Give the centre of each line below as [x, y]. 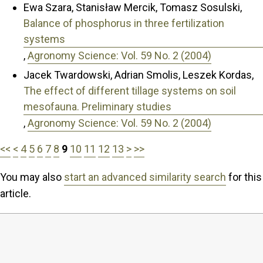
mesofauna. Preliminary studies [97, 106]
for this [244, 177]
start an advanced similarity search [145, 177]
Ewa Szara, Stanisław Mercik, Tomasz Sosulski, [133, 8]
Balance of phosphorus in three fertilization [124, 23]
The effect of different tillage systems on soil [130, 90]
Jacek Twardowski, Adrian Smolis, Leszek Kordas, [139, 75]
